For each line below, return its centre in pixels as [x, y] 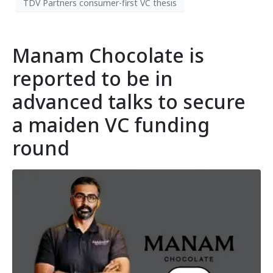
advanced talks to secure [129, 102]
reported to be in [93, 79]
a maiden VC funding [111, 125]
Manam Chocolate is [108, 55]
